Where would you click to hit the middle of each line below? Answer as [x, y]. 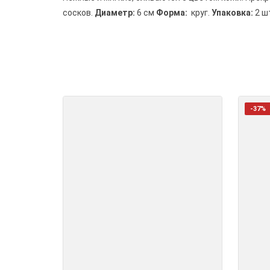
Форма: [174, 12]
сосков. [79, 12]
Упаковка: [232, 12]
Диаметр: [116, 12]
